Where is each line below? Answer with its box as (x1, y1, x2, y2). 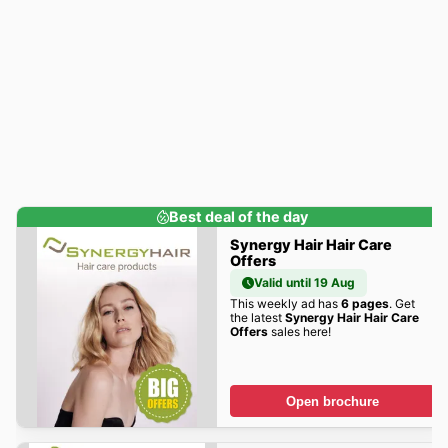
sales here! (267, 323, 331, 339)
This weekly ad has (229, 295, 341, 311)
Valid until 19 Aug (253, 274, 355, 290)
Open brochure (286, 393, 379, 409)
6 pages (340, 295, 389, 311)
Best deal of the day (168, 207, 308, 225)
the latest (229, 309, 285, 325)
